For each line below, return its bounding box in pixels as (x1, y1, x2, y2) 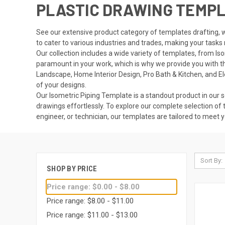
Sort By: (200, 156, 222, 164)
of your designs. (36, 80, 86, 89)
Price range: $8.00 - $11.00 (47, 196, 134, 205)
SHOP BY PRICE (47, 164, 97, 173)
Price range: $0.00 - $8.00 (47, 182, 140, 191)
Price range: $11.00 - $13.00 (47, 210, 138, 219)
